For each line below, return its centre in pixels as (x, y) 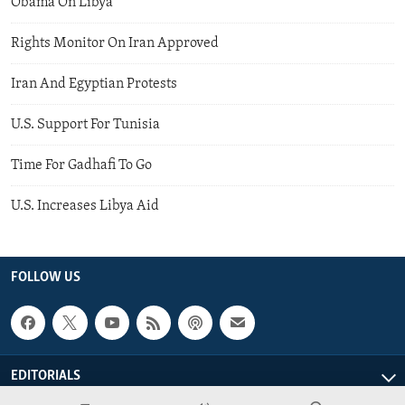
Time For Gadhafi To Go (81, 165)
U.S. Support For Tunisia (85, 124)
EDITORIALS (46, 377)
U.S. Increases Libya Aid (85, 206)
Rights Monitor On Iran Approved (115, 43)
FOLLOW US (46, 277)
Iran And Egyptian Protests (94, 84)
